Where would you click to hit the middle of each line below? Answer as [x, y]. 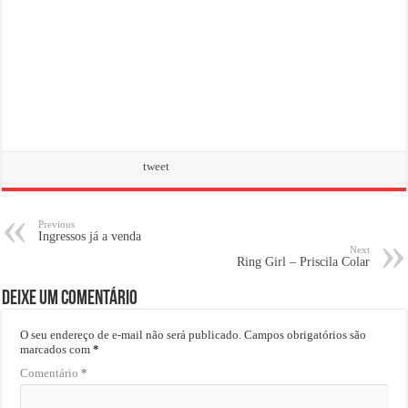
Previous [57, 224]
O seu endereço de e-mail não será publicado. [131, 334]
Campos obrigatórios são [306, 334]
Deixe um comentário [70, 299]
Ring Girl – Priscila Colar [303, 261]
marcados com [57, 349]
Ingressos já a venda [90, 236]
